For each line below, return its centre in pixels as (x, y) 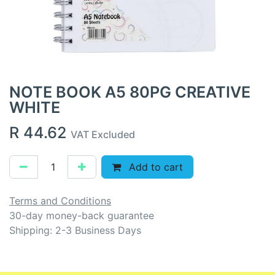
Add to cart (154, 167)
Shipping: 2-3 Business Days (75, 230)
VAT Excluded (103, 134)
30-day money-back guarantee (82, 215)
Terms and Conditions (60, 200)
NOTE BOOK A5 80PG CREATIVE (130, 92)
